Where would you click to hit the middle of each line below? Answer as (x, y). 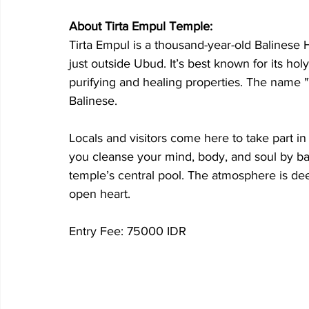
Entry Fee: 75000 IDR (128, 231)
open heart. (100, 193)
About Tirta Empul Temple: (141, 26)
